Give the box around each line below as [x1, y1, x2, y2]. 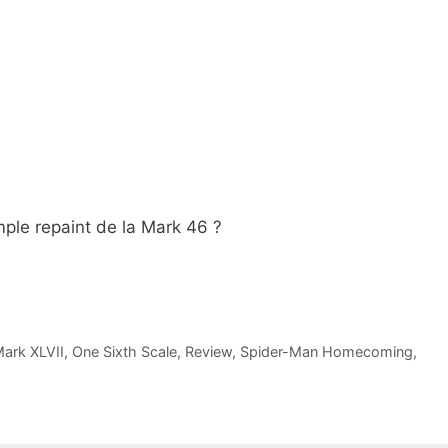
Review [184, 342, 232, 360]
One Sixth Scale [71, 342, 177, 360]
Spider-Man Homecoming [239, 342, 413, 360]
